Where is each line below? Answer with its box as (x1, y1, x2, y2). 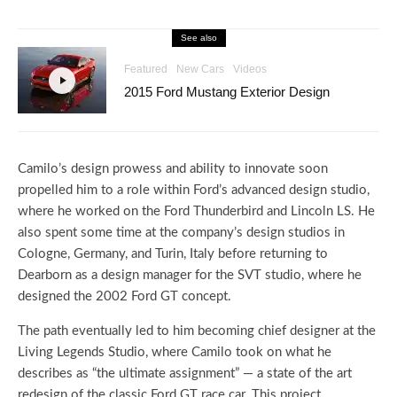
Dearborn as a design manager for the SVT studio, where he (18, 269, 362, 283)
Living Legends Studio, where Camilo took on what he (18, 346, 331, 360)
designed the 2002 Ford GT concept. (18, 290, 231, 304)
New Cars (176, 62, 224, 75)
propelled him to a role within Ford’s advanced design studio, (18, 183, 370, 198)
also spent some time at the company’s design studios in (18, 226, 345, 240)
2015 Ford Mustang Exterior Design (124, 83, 330, 99)
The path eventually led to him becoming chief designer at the (18, 324, 376, 339)
